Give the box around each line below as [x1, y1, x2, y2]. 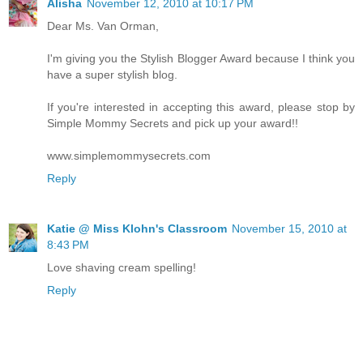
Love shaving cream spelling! [47, 261, 196, 275]
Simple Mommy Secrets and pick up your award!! [47, 117, 298, 130]
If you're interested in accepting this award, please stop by [47, 100, 355, 114]
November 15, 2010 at [232, 222, 347, 236]
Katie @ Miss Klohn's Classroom [47, 222, 227, 236]
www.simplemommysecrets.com [47, 149, 211, 163]
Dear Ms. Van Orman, [47, 19, 159, 33]
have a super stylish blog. [47, 68, 177, 82]
